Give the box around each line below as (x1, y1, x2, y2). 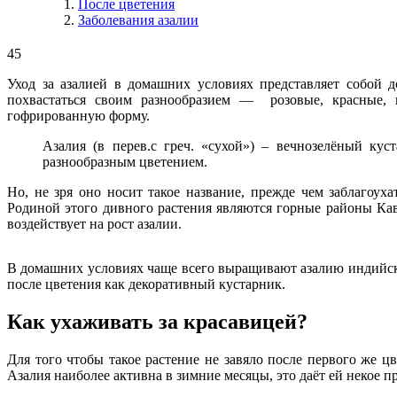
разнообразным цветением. (43, 153, 207, 169)
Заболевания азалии (78, 12, 198, 27)
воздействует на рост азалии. (7, 215, 182, 231)
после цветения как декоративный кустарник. (7, 276, 285, 292)
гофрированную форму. (7, 107, 150, 123)
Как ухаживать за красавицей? (7, 309, 307, 333)
